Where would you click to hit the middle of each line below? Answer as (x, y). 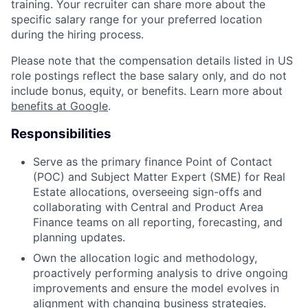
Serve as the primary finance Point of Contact (153, 162)
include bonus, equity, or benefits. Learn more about (147, 90)
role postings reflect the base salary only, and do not (149, 75)
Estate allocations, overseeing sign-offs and (147, 192)
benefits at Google (59, 106)
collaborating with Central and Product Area (148, 207)
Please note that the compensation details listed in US (152, 60)
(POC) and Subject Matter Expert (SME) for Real (159, 177)
